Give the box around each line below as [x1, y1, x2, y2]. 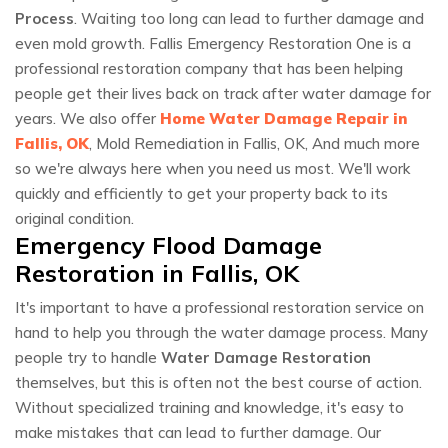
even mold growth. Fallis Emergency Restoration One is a [15, 34, 411, 54]
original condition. [15, 209, 134, 229]
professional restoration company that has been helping [15, 59, 403, 79]
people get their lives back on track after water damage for [15, 84, 431, 104]
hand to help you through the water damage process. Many [15, 323, 428, 343]
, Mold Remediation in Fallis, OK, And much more [89, 134, 420, 154]
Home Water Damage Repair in [160, 109, 407, 129]
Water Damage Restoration [161, 348, 371, 368]
